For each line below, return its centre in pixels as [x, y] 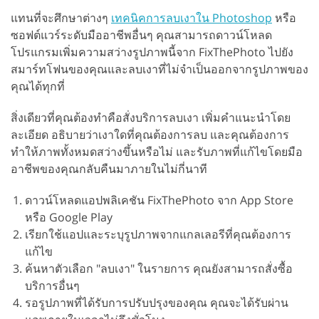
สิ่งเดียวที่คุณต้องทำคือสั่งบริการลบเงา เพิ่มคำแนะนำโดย [151, 117]
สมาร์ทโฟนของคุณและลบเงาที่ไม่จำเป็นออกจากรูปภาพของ [159, 69]
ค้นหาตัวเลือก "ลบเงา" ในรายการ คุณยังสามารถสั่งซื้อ [159, 268]
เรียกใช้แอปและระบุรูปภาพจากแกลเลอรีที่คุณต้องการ [158, 234]
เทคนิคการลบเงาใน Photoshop [192, 17]
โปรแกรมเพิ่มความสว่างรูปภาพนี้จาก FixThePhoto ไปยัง [152, 52]
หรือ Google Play [69, 217]
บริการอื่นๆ [52, 285]
